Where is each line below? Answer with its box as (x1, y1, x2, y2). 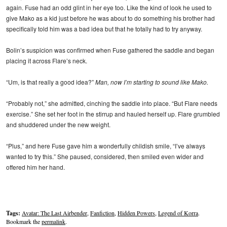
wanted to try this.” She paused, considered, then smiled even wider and (6, 152, 204, 161)
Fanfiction (90, 209, 115, 217)
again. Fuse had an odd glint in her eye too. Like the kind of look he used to (6, 3, 212, 12)
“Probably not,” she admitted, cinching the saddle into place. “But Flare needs (6, 98, 217, 107)
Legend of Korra (158, 209, 198, 217)
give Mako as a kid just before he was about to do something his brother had (6, 13, 215, 22)
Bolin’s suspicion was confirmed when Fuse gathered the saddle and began (6, 45, 214, 54)
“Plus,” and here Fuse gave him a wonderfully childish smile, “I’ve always (6, 141, 205, 150)
